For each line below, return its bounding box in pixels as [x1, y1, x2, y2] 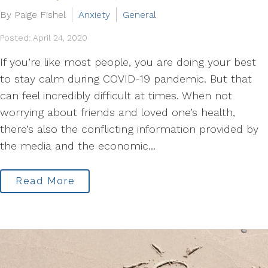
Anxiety [78, 9, 110, 20]
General [123, 9, 156, 20]
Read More [15, 175, 75, 187]
